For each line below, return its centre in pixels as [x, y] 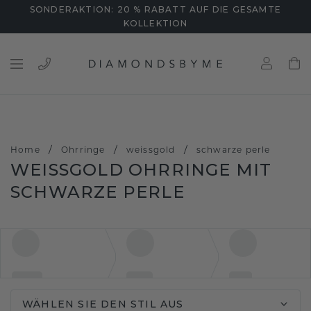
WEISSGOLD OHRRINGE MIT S [141, 170]
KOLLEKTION [155, 23]
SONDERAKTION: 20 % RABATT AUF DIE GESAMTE [155, 9]
